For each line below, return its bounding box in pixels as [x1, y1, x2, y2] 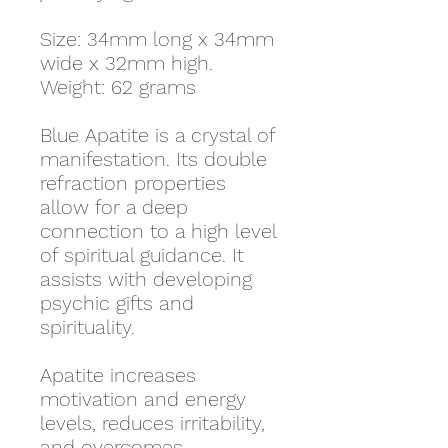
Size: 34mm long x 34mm [40, 27, 274, 51]
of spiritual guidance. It [40, 243, 244, 267]
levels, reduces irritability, [40, 411, 265, 435]
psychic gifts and [40, 291, 194, 315]
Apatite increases [40, 363, 196, 387]
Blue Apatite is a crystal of [40, 123, 275, 147]
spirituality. [40, 315, 135, 339]
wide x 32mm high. [40, 51, 213, 75]
